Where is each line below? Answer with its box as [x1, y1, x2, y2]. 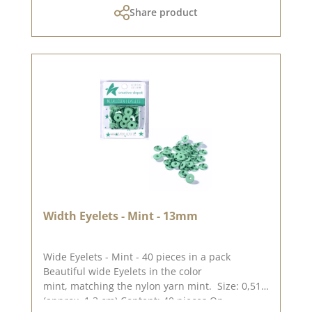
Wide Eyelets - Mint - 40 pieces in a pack [43, 249, 231, 263]
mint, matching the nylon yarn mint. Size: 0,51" [43, 279, 217, 292]
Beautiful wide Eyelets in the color [43, 264, 202, 278]
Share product [130, 5, 198, 19]
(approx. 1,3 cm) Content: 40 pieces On [43, 293, 210, 307]
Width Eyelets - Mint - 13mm [43, 208, 198, 224]
